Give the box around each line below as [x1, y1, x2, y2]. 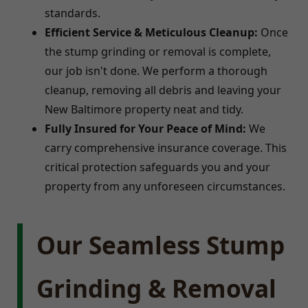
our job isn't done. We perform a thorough [45, 63, 267, 78]
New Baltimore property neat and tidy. [45, 101, 243, 117]
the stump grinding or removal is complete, [45, 43, 271, 59]
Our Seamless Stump [36, 228, 285, 261]
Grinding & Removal [36, 271, 276, 305]
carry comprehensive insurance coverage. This [45, 140, 287, 155]
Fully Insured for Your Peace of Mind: [45, 120, 246, 136]
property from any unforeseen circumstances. [45, 178, 285, 194]
